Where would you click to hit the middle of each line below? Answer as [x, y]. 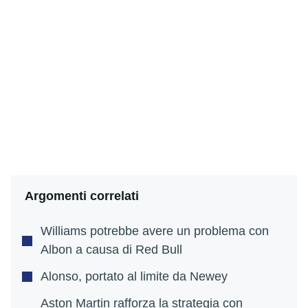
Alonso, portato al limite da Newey [134, 277]
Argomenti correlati [82, 196]
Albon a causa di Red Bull [111, 250]
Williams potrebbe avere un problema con [155, 231]
